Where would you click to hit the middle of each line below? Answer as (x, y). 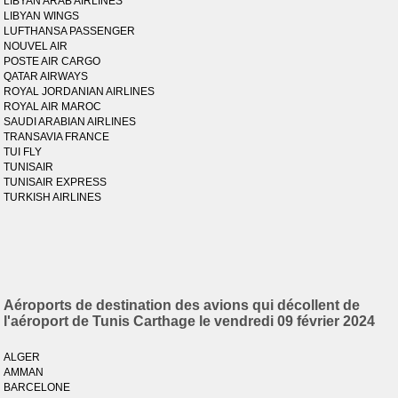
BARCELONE (37, 387)
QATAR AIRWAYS (46, 76)
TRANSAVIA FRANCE (57, 137)
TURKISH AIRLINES (53, 197)
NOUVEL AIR (36, 46)
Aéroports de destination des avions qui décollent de (182, 305)
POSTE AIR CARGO (52, 61)
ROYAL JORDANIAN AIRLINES (80, 92)
